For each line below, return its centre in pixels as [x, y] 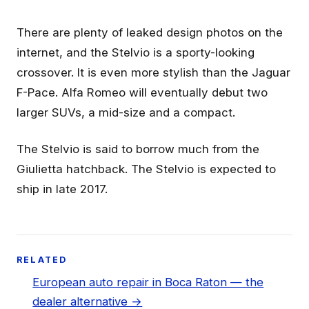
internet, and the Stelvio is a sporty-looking [136, 52]
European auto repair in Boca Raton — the [148, 282]
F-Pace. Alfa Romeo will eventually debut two [142, 92]
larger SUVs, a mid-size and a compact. [126, 112]
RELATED [42, 260]
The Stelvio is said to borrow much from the [138, 149]
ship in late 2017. [62, 189]
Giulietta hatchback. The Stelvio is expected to [146, 169]
